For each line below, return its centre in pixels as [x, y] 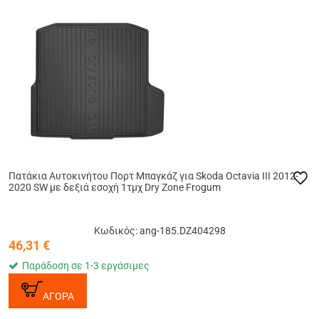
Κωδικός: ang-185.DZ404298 [159, 231]
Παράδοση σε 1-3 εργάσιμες [86, 266]
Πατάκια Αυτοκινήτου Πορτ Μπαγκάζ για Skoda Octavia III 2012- [153, 176]
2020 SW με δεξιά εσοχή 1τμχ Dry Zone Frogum [115, 188]
